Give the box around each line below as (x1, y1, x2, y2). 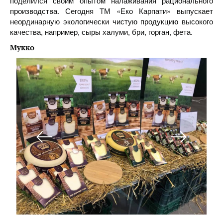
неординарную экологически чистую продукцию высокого (10, 16, 213, 26)
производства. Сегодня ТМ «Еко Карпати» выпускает (10, 5, 213, 16)
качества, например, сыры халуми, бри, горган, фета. (10, 26, 193, 37)
